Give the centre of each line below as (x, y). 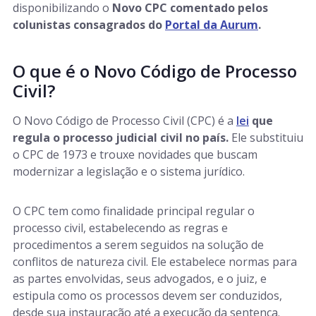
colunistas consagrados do (89, 25)
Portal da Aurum (212, 25)
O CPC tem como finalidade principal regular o (134, 211)
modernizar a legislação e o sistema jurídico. (129, 171)
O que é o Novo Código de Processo (155, 71)
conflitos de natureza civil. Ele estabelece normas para (155, 262)
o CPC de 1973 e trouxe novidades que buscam (135, 154)
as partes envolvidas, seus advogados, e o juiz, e (140, 279)
